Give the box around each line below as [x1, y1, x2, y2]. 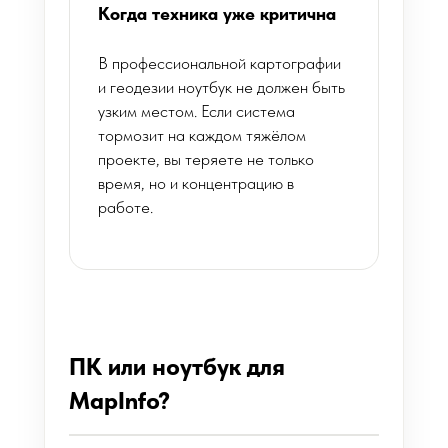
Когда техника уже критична [98, 3, 336, 24]
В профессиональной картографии [98, 53, 341, 73]
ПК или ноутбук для [69, 352, 285, 381]
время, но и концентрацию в [98, 173, 294, 193]
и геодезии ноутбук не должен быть [98, 77, 345, 97]
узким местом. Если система [98, 101, 295, 121]
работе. [98, 197, 153, 217]
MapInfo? [69, 386, 170, 415]
